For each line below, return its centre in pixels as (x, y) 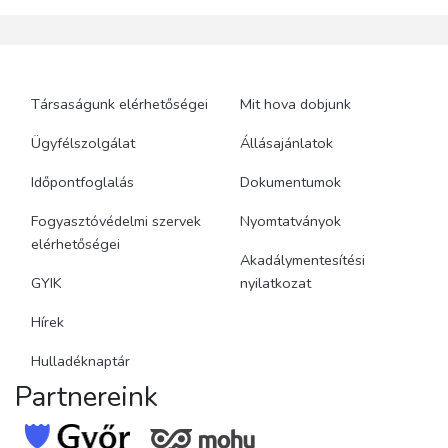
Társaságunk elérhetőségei (119, 103)
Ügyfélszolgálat (83, 142)
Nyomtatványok (290, 220)
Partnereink (86, 396)
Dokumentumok (290, 181)
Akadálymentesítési (302, 259)
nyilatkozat (275, 282)
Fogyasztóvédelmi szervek (116, 220)
